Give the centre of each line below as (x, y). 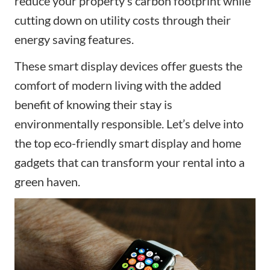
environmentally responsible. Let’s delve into (129, 124)
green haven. (47, 182)
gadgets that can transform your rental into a (130, 162)
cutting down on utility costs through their (123, 20)
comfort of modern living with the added (118, 85)
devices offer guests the (180, 66)
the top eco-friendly (65, 143)
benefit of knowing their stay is (93, 105)
